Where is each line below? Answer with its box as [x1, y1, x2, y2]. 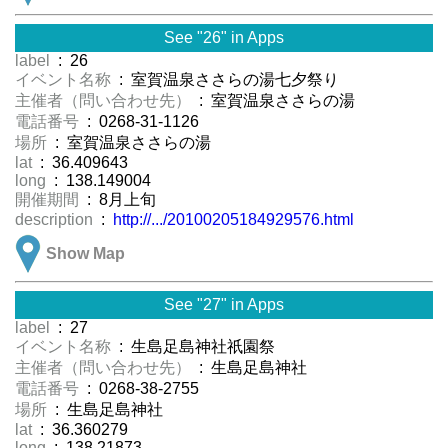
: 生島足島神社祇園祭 [115, 338, 275, 356]
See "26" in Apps [164, 29, 284, 47]
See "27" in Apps [164, 296, 284, 314]
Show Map [46, 245, 125, 263]
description [15, 211, 97, 229]
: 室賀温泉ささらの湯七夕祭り [115, 71, 339, 89]
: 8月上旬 [83, 191, 156, 209]
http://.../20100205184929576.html [113, 211, 354, 229]
